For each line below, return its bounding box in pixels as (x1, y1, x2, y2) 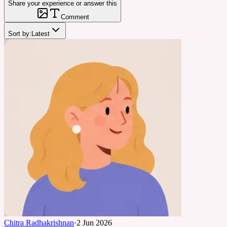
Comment (60, 13, 89, 21)
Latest (31, 29, 50, 37)
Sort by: (8, 29, 31, 37)
